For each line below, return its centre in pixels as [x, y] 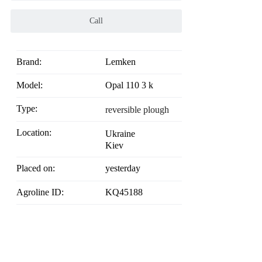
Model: [34, 85]
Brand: [32, 62]
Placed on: [38, 168]
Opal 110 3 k [129, 85]
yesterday [123, 168]
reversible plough [137, 110]
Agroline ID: [44, 192]
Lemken [120, 62]
